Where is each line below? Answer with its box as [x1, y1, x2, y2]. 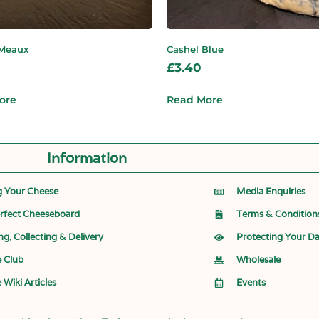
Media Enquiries [236, 185, 306, 198]
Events [236, 276, 266, 289]
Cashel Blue [167, 43, 224, 55]
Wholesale [236, 253, 281, 266]
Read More [167, 93, 223, 107]
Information [47, 149, 127, 168]
